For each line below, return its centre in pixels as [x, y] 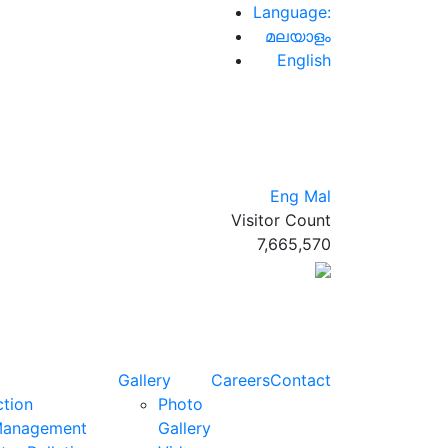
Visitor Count [281, 220]
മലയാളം [298, 36]
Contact [300, 380]
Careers [240, 380]
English [304, 60]
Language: [292, 12]
